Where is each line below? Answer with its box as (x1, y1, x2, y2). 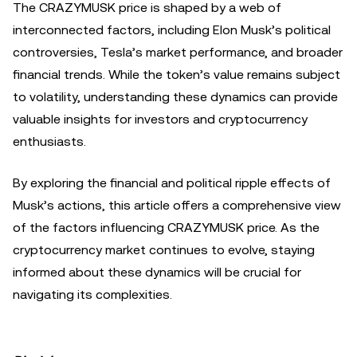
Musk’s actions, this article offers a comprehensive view (13, 198, 341, 213)
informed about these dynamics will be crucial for (13, 265, 301, 280)
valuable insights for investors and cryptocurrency (13, 112, 308, 127)
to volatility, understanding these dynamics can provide (13, 89, 338, 104)
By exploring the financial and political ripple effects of (13, 175, 331, 190)
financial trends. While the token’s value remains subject (13, 67, 340, 82)
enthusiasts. (13, 134, 86, 149)
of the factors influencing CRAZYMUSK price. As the (13, 220, 320, 235)
